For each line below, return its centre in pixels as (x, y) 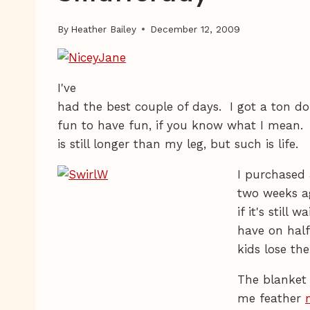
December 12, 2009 (195, 29)
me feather (271, 298)
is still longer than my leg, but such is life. (178, 144)
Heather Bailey (104, 29)
